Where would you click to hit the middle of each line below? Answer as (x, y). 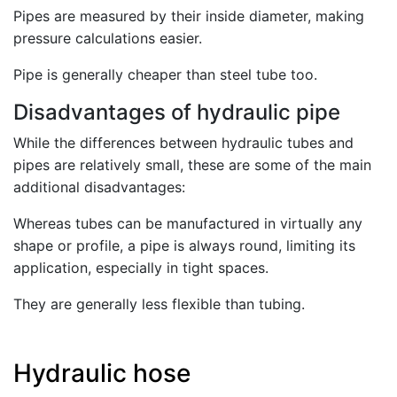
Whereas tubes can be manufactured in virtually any (188, 223)
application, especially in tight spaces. (141, 268)
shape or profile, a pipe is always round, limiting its (184, 245)
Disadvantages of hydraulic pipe (177, 112)
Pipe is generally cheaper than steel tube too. (165, 74)
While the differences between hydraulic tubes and (183, 143)
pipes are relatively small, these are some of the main (192, 165)
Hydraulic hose (102, 373)
